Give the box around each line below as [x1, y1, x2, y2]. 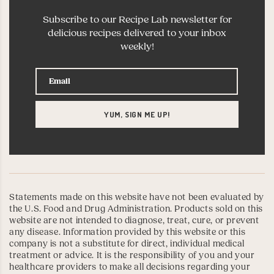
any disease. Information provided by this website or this [9, 227, 246, 238]
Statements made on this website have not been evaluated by [9, 192, 264, 203]
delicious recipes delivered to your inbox [48, 27, 226, 39]
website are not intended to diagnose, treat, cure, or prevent [9, 215, 259, 226]
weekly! [120, 40, 154, 53]
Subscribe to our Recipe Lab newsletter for [42, 13, 232, 26]
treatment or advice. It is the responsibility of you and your [9, 250, 255, 261]
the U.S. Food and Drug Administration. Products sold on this [9, 204, 264, 215]
